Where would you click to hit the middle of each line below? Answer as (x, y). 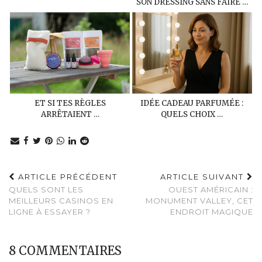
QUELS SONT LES (46, 189)
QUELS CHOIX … (192, 114)
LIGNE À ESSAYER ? (50, 211)
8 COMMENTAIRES (65, 250)
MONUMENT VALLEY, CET (199, 200)
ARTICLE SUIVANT (204, 176)
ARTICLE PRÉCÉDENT (66, 176)
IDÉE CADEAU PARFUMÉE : (192, 103)
